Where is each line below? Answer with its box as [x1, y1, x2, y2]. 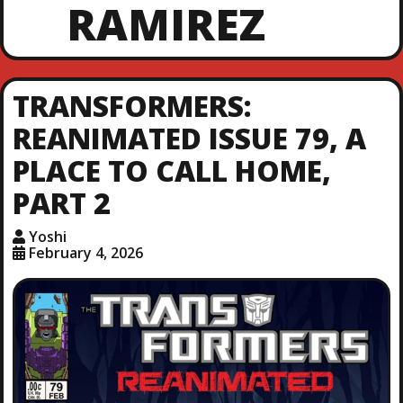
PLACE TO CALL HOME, [12, 150, 331, 190]
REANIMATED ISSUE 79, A [12, 118, 366, 157]
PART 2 [12, 183, 111, 222]
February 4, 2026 [28, 242, 143, 263]
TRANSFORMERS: [12, 85, 252, 125]
